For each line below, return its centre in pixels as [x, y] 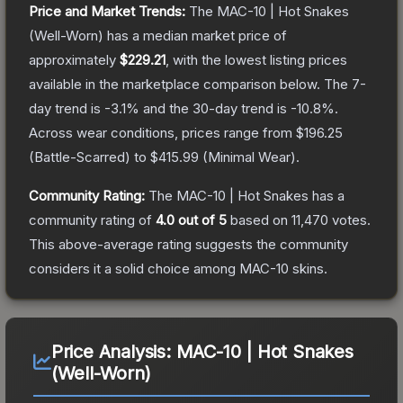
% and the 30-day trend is [208, 108]
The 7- [345, 84]
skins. [308, 268]
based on [259, 219]
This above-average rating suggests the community [188, 244]
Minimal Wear [249, 157]
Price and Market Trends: [107, 11]
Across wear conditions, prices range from [162, 132]
